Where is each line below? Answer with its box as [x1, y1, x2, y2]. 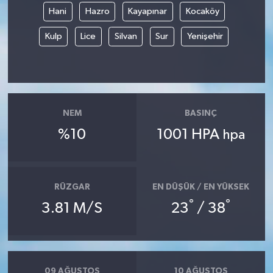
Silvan [114, 32, 137, 41]
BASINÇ [185, 109, 218, 118]
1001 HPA [157, 127, 223, 142]
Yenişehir [186, 32, 223, 41]
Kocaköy [185, 7, 219, 16]
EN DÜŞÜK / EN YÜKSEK [152, 183, 250, 192]
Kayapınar [128, 7, 167, 16]
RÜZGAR [54, 183, 90, 192]
